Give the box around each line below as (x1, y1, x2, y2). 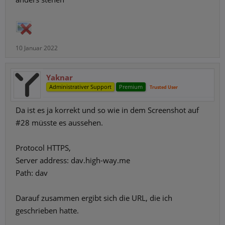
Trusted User (150, 84, 178, 90)
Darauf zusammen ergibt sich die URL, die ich (16, 193, 172, 203)
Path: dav (16, 168, 48, 178)
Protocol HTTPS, (16, 143, 71, 153)
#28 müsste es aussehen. (16, 118, 103, 128)
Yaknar (46, 72, 73, 82)
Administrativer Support (49, 83, 111, 90)
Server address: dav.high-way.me (16, 155, 130, 165)
